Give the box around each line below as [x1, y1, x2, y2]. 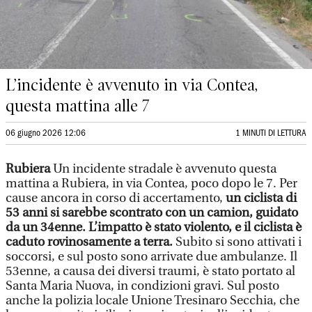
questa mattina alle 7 [6, 96, 149, 116]
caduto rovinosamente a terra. [6, 235, 175, 249]
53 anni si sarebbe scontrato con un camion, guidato [6, 205, 298, 220]
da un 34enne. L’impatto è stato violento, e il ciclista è [6, 220, 302, 235]
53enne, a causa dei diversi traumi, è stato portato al [6, 264, 295, 279]
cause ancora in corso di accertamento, [6, 191, 226, 205]
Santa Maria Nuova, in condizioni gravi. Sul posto [6, 279, 279, 293]
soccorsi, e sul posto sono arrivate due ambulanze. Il [6, 249, 297, 264]
